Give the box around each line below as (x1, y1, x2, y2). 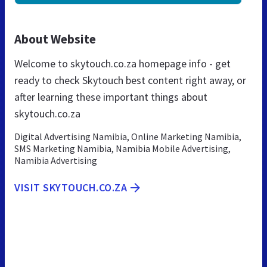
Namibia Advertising (14, 154, 97, 166)
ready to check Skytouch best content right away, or (14, 73, 246, 87)
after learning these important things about (14, 89, 207, 104)
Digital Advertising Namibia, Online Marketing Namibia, (14, 130, 241, 142)
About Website (14, 30, 96, 47)
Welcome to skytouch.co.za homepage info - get (14, 56, 231, 70)
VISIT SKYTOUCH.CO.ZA (14, 180, 127, 194)
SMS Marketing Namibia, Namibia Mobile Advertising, (14, 142, 231, 154)
